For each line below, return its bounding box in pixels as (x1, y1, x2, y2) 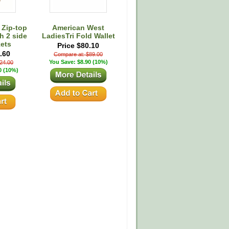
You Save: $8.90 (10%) (49, 59, 108, 65)
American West (52, 24, 104, 32)
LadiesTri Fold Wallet (41, 32, 115, 40)
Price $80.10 (57, 41, 99, 50)
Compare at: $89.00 (54, 51, 103, 57)
